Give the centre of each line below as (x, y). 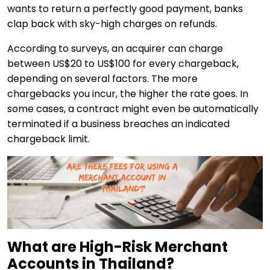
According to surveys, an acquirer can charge (115, 48)
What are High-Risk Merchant (118, 247)
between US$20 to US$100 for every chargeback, (123, 63)
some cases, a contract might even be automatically (133, 108)
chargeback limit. (49, 139)
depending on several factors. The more (102, 78)
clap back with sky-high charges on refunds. (112, 24)
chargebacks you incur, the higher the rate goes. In (128, 93)
